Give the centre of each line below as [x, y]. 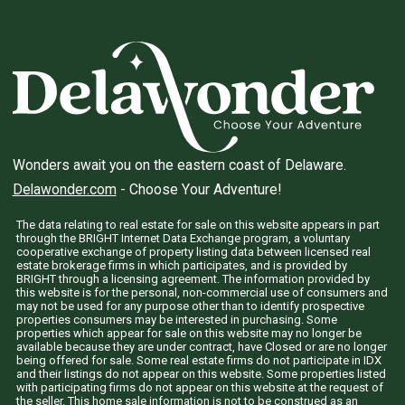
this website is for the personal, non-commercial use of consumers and [202, 293]
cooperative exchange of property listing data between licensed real [193, 252]
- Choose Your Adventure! [198, 190]
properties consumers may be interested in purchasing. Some [177, 320]
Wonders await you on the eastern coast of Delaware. [179, 165]
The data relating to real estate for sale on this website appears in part [198, 225]
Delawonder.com [64, 190]
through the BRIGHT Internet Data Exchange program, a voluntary [183, 239]
